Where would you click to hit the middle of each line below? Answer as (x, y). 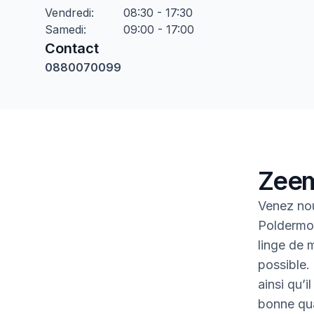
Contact (72, 48)
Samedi (64, 29)
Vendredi (68, 13)
